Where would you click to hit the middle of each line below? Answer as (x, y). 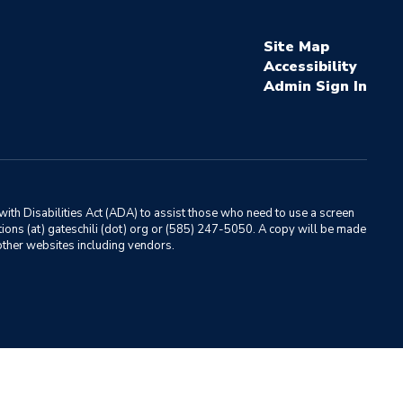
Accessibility (310, 67)
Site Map (296, 47)
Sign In (341, 86)
